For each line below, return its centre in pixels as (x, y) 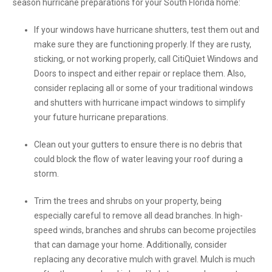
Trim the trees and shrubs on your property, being (128, 201)
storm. (46, 174)
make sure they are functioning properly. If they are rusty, (143, 45)
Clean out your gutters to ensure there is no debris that (138, 145)
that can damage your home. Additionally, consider (131, 245)
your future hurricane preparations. (101, 117)
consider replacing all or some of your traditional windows (144, 88)
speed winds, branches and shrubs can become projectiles (145, 230)
